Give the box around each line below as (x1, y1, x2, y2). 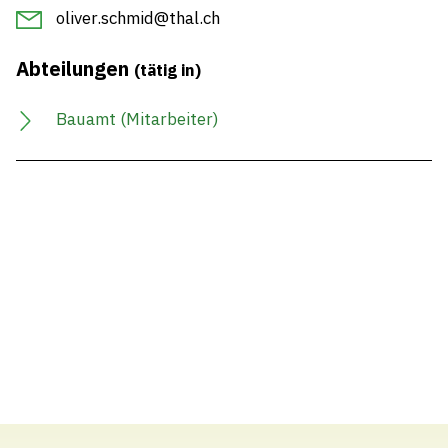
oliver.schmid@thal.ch (56, 6, 220, 29)
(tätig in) (134, 58, 201, 81)
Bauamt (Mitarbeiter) (56, 107, 219, 130)
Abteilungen (16, 55, 134, 81)
